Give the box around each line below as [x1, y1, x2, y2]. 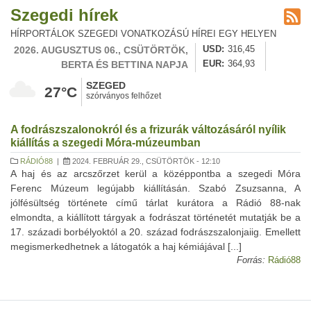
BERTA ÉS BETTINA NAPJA [61, 59, 188, 70]
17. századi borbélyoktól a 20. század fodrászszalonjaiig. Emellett [10, 226, 301, 237]
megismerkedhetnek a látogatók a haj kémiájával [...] [10, 241, 242, 252]
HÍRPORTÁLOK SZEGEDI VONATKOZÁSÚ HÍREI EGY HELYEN [10, 29, 276, 39]
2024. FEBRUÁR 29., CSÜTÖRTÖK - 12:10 [70, 157, 220, 165]
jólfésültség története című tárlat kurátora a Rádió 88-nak [10, 197, 301, 208]
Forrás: [237, 255, 265, 265]
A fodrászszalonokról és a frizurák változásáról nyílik [10, 124, 286, 135]
